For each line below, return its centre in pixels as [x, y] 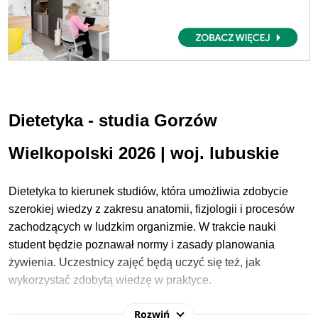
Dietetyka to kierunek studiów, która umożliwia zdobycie [148, 192]
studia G [133, 121]
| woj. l [185, 153]
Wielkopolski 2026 [82, 153]
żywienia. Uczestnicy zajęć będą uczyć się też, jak [134, 263]
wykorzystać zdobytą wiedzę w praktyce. [110, 280]
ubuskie [246, 153]
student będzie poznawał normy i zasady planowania [141, 245]
